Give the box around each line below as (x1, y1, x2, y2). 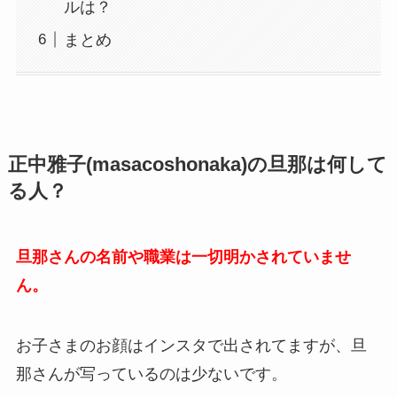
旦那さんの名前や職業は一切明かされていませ (15, 248, 351, 267)
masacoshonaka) (91, 154, 247, 176)
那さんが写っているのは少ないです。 (15, 364, 287, 383)
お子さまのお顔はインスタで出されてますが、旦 (15, 336, 367, 354)
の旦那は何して (246, 154, 387, 176)
